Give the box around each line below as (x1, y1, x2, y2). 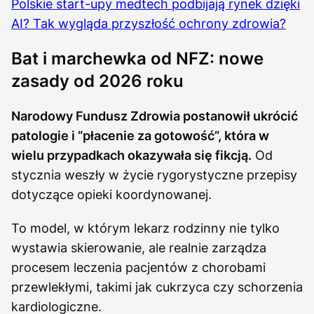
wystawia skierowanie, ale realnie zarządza (11, 240, 266, 255)
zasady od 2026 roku (11, 70, 184, 91)
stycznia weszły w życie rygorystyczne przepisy (11, 167, 297, 182)
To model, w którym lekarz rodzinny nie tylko (11, 220, 280, 235)
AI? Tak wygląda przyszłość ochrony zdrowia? (11, 15, 286, 31)
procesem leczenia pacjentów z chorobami (11, 259, 266, 275)
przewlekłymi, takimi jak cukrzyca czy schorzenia (11, 279, 303, 294)
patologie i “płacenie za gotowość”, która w (11, 128, 269, 143)
